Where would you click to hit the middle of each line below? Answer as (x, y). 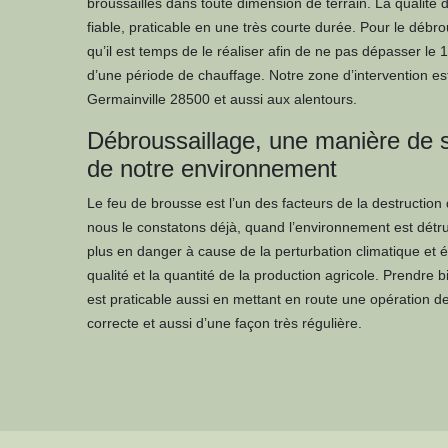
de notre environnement (212, 168)
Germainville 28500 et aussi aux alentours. (222, 99)
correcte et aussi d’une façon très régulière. (224, 323)
